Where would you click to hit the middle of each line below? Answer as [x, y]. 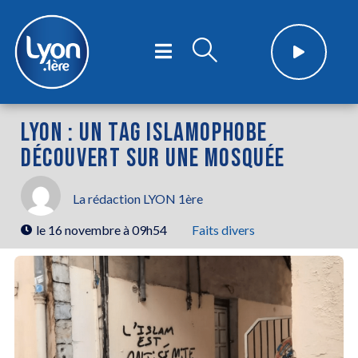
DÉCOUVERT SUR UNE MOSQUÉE [153, 158]
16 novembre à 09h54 [107, 229]
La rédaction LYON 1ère [138, 199]
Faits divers [223, 229]
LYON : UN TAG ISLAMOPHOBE [145, 133]
